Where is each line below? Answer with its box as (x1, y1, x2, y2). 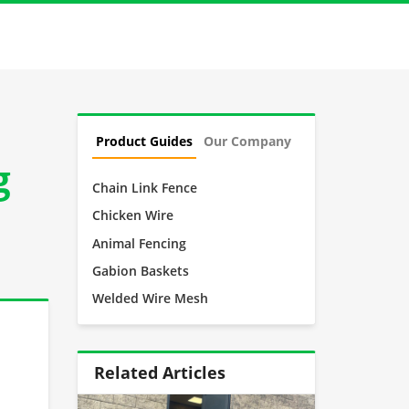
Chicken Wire (92, 206, 174, 225)
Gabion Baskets (92, 262, 190, 280)
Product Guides (96, 131, 194, 150)
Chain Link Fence (92, 178, 198, 196)
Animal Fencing (92, 234, 187, 252)
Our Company (204, 131, 292, 150)
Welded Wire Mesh (92, 289, 209, 308)
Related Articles (93, 362, 225, 384)
